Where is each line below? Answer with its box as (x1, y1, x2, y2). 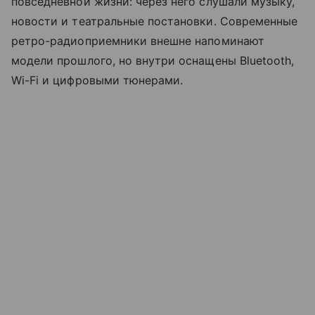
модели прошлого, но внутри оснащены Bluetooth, (11, 53, 295, 68)
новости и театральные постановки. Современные (11, 14, 298, 29)
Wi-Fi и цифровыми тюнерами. (11, 73, 184, 88)
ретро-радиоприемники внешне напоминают (11, 34, 264, 49)
